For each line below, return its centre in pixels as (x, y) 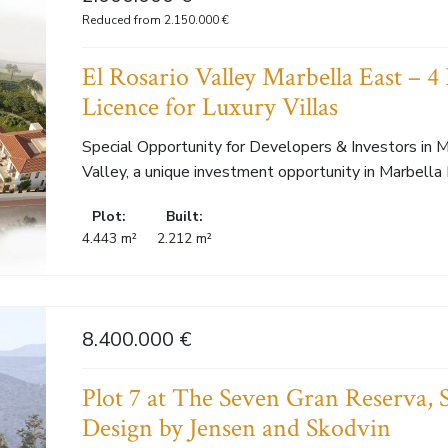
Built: (184, 216)
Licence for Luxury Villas (209, 107)
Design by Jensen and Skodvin (236, 429)
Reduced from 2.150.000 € (155, 20)
